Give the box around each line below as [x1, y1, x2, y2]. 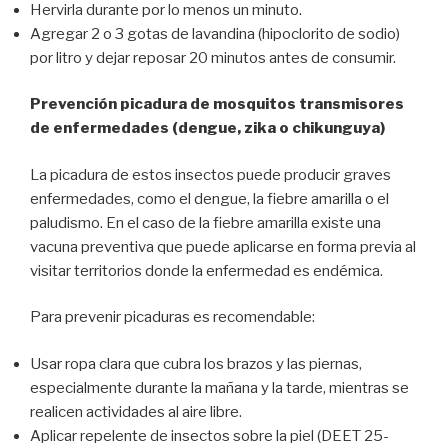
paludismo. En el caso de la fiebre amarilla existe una [30, 213, 381, 232]
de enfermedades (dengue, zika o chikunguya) [30, 119, 385, 138]
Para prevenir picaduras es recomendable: [30, 308, 315, 327]
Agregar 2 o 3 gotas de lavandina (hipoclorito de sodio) [30, 24, 400, 43]
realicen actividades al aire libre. [30, 402, 242, 421]
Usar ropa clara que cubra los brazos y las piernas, [30, 354, 362, 373]
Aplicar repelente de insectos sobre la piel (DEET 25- [30, 426, 389, 445]
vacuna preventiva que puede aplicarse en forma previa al [30, 237, 416, 256]
